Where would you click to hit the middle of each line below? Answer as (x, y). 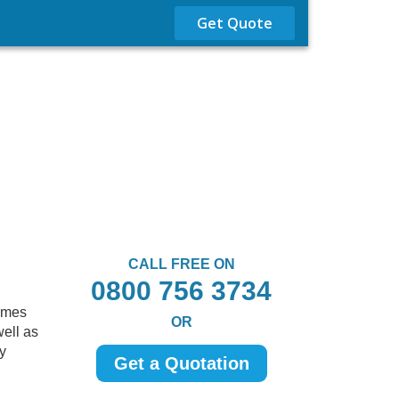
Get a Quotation (181, 363)
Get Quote (235, 23)
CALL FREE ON (181, 264)
